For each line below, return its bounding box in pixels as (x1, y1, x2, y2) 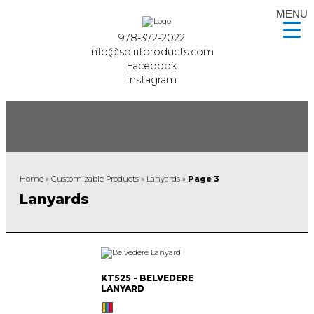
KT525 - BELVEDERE (101, 272, 193, 283)
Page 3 (188, 174, 219, 184)
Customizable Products (51, 174, 139, 184)
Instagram (126, 74, 177, 86)
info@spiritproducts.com (89, 46, 214, 58)
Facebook (126, 60, 177, 72)
